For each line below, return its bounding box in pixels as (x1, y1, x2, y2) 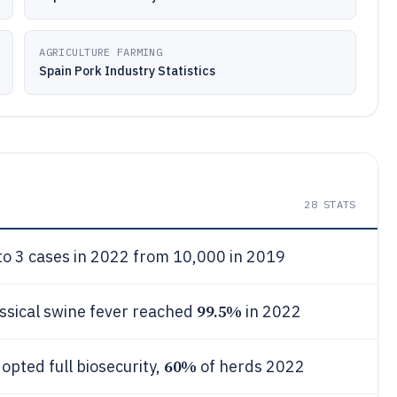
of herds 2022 (196, 356, 305, 377)
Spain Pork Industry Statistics (39, 63, 216, 79)
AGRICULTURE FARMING (39, 45, 163, 58)
